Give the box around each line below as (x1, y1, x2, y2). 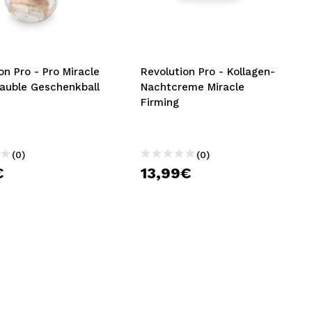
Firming (141, 96, 180, 109)
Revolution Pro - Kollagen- (141, 65, 276, 78)
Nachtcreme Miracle (141, 81, 245, 93)
